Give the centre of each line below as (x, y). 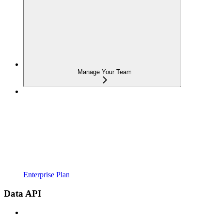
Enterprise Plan (46, 175)
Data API (23, 194)
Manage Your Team (105, 72)
